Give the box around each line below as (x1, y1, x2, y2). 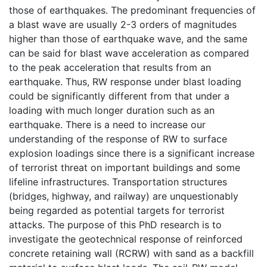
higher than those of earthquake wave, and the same (9, 32, 247, 45)
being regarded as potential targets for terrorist (9, 204, 225, 216)
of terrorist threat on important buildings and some (9, 161, 240, 173)
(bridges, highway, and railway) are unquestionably (9, 190, 238, 202)
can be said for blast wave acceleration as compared (9, 46, 249, 59)
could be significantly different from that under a (9, 89, 229, 102)
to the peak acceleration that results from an (9, 61, 211, 73)
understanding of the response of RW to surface (9, 132, 227, 145)
